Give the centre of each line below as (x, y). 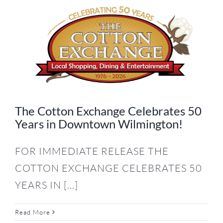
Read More (33, 212)
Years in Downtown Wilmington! (99, 123)
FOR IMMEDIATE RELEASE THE (92, 151)
